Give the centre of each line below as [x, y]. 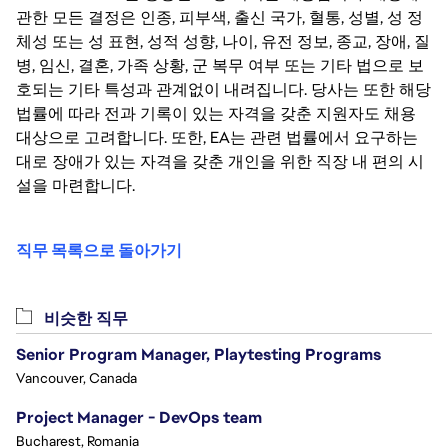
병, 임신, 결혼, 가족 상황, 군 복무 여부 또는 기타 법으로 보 [220, 66]
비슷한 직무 [84, 319]
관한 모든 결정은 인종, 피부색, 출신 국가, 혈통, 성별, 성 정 [219, 18]
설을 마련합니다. [75, 186]
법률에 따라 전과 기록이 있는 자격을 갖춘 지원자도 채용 [216, 114]
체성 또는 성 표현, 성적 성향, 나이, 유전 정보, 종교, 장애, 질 [223, 42]
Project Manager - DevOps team [139, 418]
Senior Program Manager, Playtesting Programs [198, 355]
